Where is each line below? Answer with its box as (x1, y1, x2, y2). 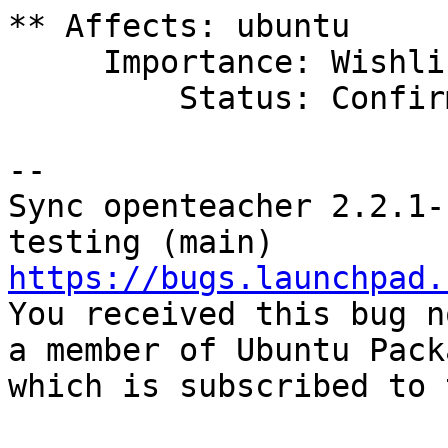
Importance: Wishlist (8, 44, 103, 81)
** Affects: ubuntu (8, 8, 350, 45)
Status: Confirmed (8, 80, 179, 117)
